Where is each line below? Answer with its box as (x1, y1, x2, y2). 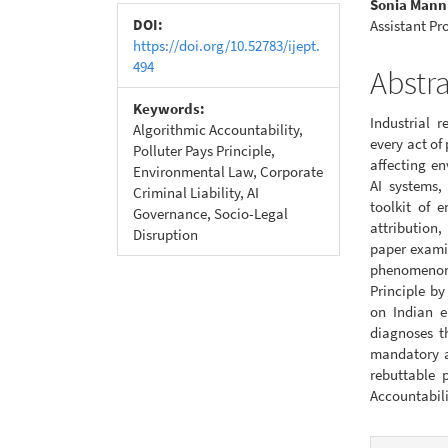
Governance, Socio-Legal (133, 203, 288, 223)
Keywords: (133, 98, 205, 118)
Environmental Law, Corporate (133, 161, 323, 181)
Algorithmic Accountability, (133, 119, 303, 139)
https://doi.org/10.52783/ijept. (133, 35, 320, 55)
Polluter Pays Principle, (133, 140, 275, 160)
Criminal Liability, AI (133, 182, 259, 202)
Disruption (133, 224, 198, 244)
